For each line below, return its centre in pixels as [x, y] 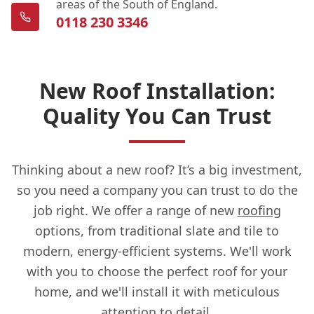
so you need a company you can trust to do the [157, 190]
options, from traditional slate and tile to [157, 230]
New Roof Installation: [157, 90]
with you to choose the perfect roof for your [157, 271]
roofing [259, 210]
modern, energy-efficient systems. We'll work [157, 251]
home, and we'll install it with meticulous [157, 291]
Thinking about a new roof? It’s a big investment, [157, 169]
